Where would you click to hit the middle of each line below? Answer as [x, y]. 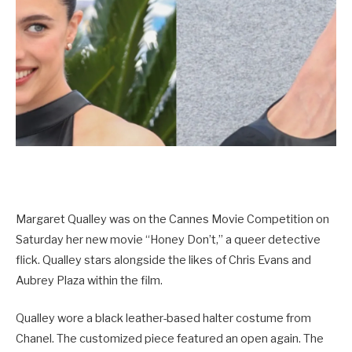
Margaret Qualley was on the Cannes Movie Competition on [172, 220]
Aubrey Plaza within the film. [89, 281]
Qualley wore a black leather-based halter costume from [163, 319]
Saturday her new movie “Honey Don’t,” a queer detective [168, 240]
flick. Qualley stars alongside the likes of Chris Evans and [163, 260]
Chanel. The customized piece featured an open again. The [170, 339]
